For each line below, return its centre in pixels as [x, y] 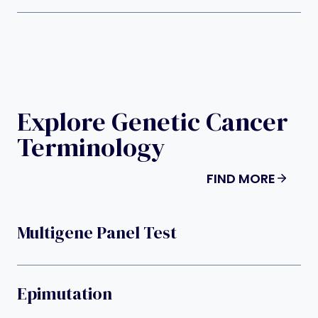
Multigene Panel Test [97, 233]
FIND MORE [241, 178]
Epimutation [65, 294]
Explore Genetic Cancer [153, 121]
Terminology [91, 147]
